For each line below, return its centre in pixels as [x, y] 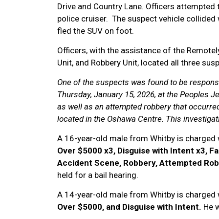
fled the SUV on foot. [96, 31]
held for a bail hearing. [99, 175]
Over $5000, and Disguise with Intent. [130, 207]
